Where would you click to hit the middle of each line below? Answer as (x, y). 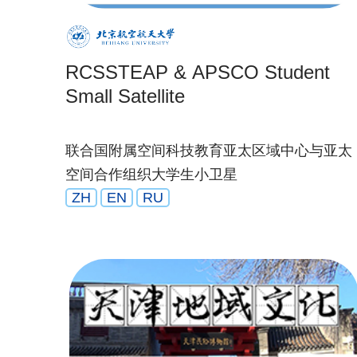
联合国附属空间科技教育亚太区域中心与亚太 (209, 151)
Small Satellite (125, 96)
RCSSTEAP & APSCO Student (198, 72)
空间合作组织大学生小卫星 (151, 175)
